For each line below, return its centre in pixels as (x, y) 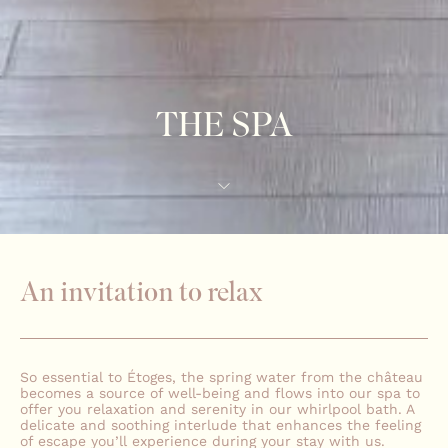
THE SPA (224, 122)
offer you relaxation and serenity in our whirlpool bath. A (217, 408)
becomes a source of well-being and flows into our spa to (220, 392)
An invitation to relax (141, 290)
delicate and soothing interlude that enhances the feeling (220, 424)
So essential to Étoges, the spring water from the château (221, 376)
